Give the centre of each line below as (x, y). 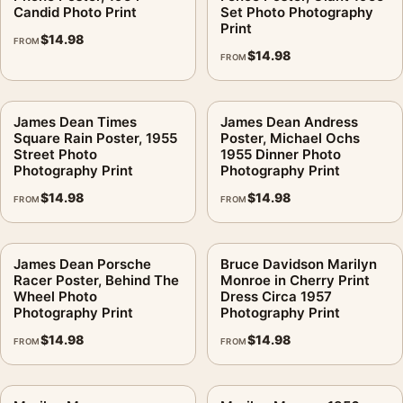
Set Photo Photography (297, 12)
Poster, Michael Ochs (290, 138)
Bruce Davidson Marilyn (299, 264)
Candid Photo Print (75, 12)
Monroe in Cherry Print (295, 280)
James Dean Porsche (82, 264)
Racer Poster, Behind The (96, 280)
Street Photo (55, 154)
